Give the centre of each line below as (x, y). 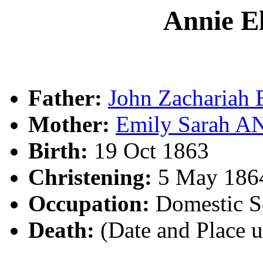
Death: (61, 230)
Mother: (69, 124)
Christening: (90, 177)
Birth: (58, 151)
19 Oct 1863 (149, 151)
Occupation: (89, 204)
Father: (65, 98)
